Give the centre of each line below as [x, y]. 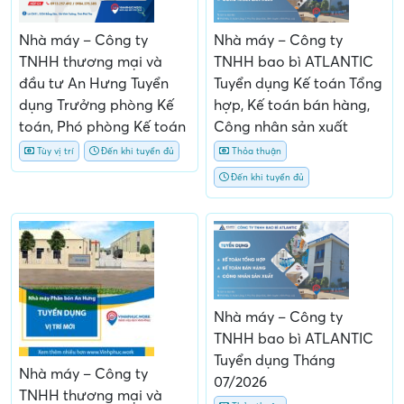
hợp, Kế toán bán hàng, [292, 105]
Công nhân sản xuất [281, 127]
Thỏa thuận [255, 151]
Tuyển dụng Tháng [275, 361]
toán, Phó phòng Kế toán [102, 127]
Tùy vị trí [54, 151]
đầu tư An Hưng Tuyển [94, 83]
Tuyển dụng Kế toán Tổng [298, 83]
